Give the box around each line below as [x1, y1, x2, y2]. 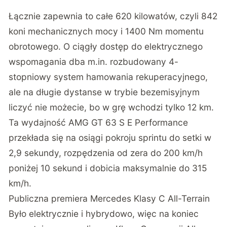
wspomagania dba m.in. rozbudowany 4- [9, 56, 179, 67]
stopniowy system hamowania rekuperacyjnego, [9, 71, 208, 83]
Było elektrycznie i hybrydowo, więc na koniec [9, 208, 199, 219]
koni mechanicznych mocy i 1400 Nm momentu [9, 26, 204, 37]
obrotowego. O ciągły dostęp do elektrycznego [9, 41, 203, 52]
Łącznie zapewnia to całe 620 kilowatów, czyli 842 [9, 11, 218, 22]
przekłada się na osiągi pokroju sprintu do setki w [9, 132, 212, 143]
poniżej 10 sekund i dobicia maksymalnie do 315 [9, 163, 208, 174]
